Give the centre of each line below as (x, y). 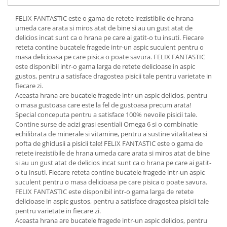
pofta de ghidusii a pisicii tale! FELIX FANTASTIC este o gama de (109, 143)
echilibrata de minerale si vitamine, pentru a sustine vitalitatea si (111, 134)
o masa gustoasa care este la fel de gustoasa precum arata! (103, 105)
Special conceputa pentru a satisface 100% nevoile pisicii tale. (106, 115)
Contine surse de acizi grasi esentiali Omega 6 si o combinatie (106, 124)
